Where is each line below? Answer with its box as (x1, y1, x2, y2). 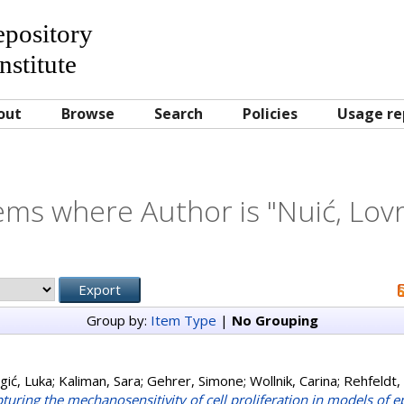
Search (154, 104, 203, 124)
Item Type (150, 311, 216, 329)
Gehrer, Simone (147, 372, 243, 390)
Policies (243, 104, 298, 124)
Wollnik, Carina (250, 372, 337, 390)
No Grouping (231, 311, 318, 329)
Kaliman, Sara (59, 372, 141, 390)
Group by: (86, 311, 151, 329)
